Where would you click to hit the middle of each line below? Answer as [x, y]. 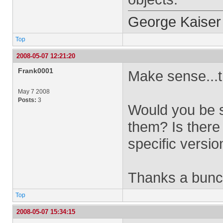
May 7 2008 [34, 92]
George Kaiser [174, 22]
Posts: [27, 100]
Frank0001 [36, 71]
